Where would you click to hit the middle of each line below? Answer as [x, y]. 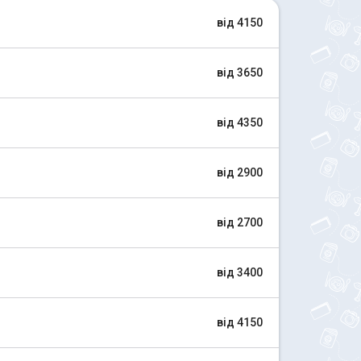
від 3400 [240, 272]
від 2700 [240, 222]
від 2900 [240, 172]
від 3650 [240, 73]
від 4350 [240, 122]
